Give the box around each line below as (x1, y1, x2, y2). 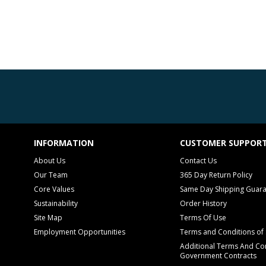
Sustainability (34, 198, 78, 208)
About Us (34, 156, 65, 166)
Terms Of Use (180, 213, 226, 223)
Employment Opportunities (34, 227, 125, 237)
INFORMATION (34, 137, 94, 148)
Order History (180, 198, 227, 208)
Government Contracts (180, 251, 256, 261)
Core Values (34, 184, 74, 194)
